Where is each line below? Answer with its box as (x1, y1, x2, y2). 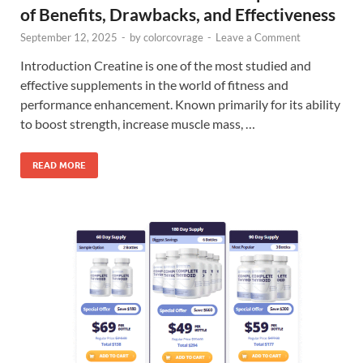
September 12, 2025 (20, 31, 117, 45)
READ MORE (32, 160, 86, 172)
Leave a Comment (216, 31, 301, 45)
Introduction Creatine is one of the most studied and (20, 58, 311, 74)
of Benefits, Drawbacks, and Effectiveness (20, 4, 335, 25)
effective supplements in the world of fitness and (20, 77, 288, 93)
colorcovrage (143, 31, 203, 45)
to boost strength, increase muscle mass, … (20, 116, 255, 132)
